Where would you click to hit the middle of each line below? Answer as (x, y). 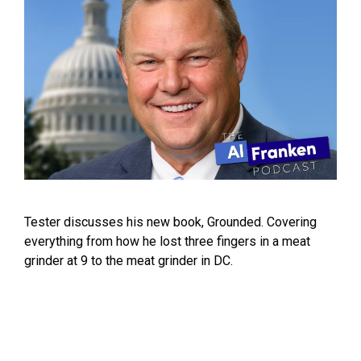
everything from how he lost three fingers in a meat (167, 241)
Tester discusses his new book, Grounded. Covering (170, 222)
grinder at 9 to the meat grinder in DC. (129, 260)
